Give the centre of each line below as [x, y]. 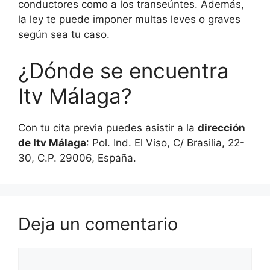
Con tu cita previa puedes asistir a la [108, 127]
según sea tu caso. [64, 35]
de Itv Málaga [52, 143]
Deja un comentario [98, 224]
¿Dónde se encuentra [124, 70]
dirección [221, 127]
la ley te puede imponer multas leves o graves [129, 20]
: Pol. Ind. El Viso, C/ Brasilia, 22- [165, 143]
